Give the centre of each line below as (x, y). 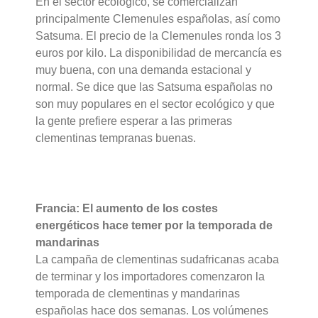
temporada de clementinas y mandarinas (138, 293)
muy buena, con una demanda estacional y (144, 70)
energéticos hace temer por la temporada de (154, 225)
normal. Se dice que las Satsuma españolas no (154, 87)
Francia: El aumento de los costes (127, 208)
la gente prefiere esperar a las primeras (134, 121)
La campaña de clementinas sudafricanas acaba (158, 259)
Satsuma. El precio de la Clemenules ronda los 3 (159, 35)
